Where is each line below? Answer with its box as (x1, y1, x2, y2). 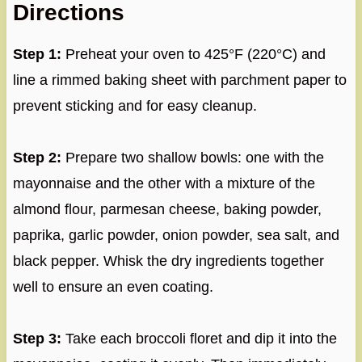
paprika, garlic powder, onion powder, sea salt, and (12, 226, 339, 243)
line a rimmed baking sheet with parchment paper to (12, 71, 347, 88)
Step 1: (12, 45, 61, 62)
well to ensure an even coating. (12, 278, 213, 295)
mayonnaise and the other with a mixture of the (12, 175, 315, 192)
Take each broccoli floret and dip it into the (61, 330, 337, 347)
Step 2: (12, 149, 61, 166)
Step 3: (12, 330, 61, 347)
